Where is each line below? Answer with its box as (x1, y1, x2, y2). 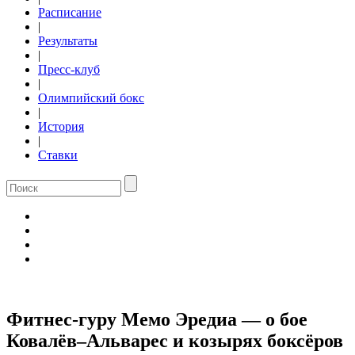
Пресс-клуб (38, 63, 100, 76)
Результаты (38, 34, 97, 48)
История (38, 120, 84, 133)
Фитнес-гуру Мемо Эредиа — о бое (6, 308, 307, 330)
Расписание (38, 6, 101, 19)
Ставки (38, 148, 78, 162)
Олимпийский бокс (38, 91, 144, 105)
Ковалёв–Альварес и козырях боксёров (6, 330, 343, 351)
